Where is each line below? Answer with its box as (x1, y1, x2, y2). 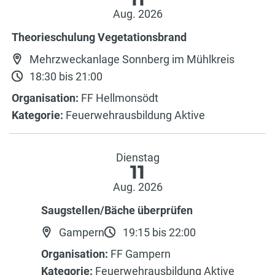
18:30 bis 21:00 (27, 69, 103, 83)
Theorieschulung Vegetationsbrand (11, 31, 187, 44)
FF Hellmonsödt (78, 91, 158, 104)
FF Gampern (107, 247, 171, 260)
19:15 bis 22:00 (120, 225, 196, 239)
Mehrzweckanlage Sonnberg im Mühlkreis (27, 52, 235, 66)
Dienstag (115, 151, 160, 164)
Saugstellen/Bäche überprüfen (41, 204, 193, 217)
